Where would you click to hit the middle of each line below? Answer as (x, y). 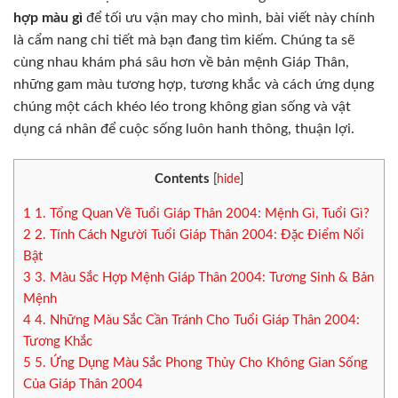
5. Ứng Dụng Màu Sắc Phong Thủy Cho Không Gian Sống (199, 362)
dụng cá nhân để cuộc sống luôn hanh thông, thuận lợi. (184, 129)
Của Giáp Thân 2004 (83, 384)
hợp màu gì (48, 18)
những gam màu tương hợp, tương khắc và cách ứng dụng (194, 84)
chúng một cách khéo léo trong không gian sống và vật (182, 107)
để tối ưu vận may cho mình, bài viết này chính (229, 18)
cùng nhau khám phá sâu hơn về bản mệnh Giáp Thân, (181, 62)
